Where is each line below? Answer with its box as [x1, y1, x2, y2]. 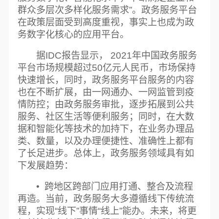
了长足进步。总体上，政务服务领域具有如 [17, 148, 194, 159]
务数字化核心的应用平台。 [17, 29, 129, 40]
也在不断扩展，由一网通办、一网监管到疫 [17, 87, 194, 98]
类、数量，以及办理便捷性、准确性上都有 [17, 136, 194, 147]
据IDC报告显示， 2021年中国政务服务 [36, 50, 197, 61]
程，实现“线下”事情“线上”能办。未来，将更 [17, 206, 197, 217]
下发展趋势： [17, 160, 73, 171]
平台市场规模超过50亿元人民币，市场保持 [17, 63, 196, 73]
